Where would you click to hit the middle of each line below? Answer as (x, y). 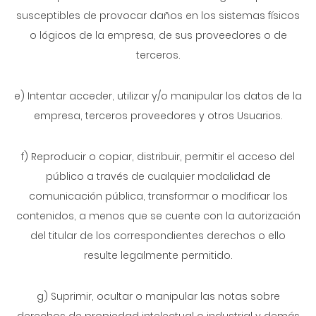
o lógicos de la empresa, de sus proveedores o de (158, 35)
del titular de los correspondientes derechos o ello (158, 236)
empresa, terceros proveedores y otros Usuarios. (158, 116)
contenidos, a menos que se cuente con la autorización (158, 216)
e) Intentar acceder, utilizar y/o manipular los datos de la (158, 96)
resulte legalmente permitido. (158, 255)
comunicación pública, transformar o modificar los (158, 196)
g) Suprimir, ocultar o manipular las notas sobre (158, 296)
